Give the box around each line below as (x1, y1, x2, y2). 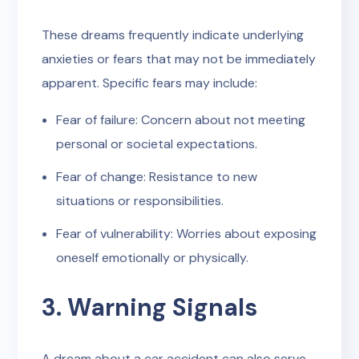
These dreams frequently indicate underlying (42, 26, 305, 43)
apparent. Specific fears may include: (42, 75, 258, 91)
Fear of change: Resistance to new (56, 168, 257, 185)
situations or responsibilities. (56, 192, 224, 209)
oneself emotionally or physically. (56, 249, 248, 266)
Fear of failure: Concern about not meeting (56, 111, 305, 128)
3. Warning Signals (42, 292, 258, 323)
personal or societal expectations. (56, 135, 257, 152)
